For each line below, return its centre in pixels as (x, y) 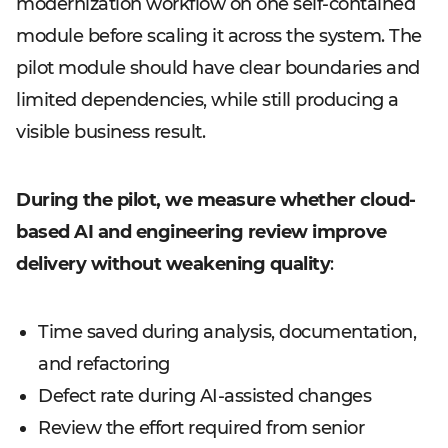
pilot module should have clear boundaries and (218, 68)
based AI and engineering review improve (201, 232)
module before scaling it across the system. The (219, 36)
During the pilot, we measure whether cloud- (216, 200)
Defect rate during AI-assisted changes (204, 396)
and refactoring (104, 364)
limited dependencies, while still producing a (207, 100)
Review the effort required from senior (201, 428)
